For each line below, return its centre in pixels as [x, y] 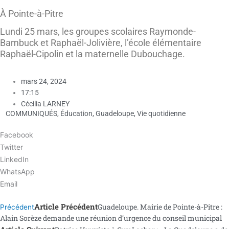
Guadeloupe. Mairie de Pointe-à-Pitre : [160, 207]
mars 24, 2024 [44, 82]
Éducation [76, 113]
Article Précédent [66, 207]
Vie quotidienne [161, 113]
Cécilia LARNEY [45, 104]
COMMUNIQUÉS [31, 113]
